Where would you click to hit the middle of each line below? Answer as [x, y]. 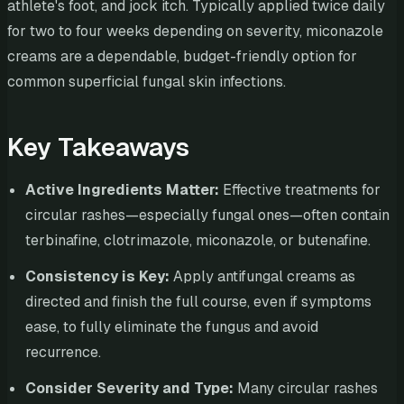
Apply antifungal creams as [262, 277]
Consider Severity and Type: [129, 389]
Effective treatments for [300, 190]
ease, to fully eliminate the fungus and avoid [172, 327]
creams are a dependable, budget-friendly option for [182, 57]
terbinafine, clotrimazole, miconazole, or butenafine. [198, 241]
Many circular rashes [306, 389]
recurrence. [63, 353]
